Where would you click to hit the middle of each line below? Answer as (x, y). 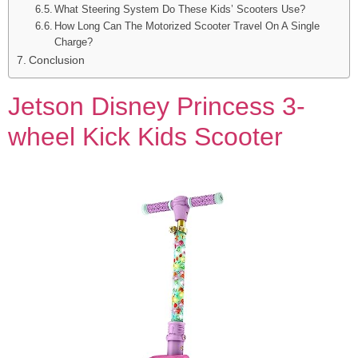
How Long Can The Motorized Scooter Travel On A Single (187, 26)
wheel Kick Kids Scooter (145, 136)
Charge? (74, 42)
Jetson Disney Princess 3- (157, 106)
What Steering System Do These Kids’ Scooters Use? (180, 9)
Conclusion (56, 60)
